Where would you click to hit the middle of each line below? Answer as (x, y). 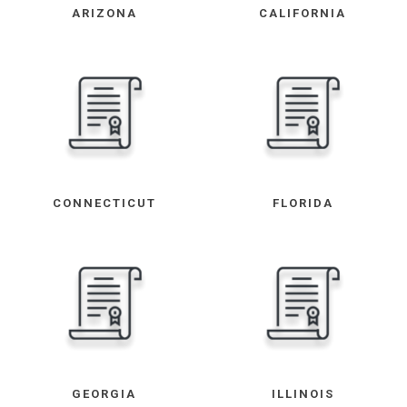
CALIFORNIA (303, 14)
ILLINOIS (303, 393)
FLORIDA (303, 203)
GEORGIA (104, 393)
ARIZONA (104, 14)
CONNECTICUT (104, 203)
